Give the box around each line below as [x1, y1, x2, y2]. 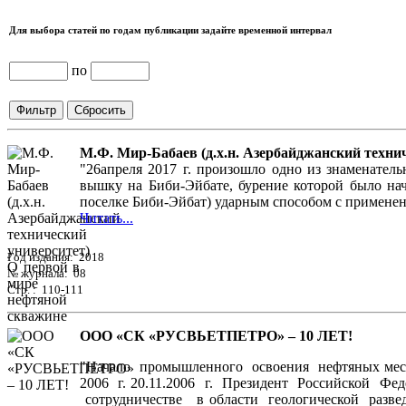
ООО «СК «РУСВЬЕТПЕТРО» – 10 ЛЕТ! [80, 328, 353, 344]
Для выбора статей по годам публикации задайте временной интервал [9, 24, 332, 36]
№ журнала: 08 [7, 266, 86, 281]
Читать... [80, 210, 133, 227]
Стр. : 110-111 [7, 283, 83, 297]
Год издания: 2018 [7, 250, 104, 265]
